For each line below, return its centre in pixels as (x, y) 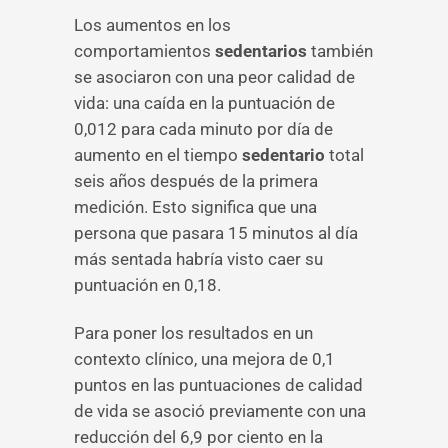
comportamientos (144, 51)
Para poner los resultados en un (193, 333)
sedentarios (261, 51)
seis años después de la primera (196, 181)
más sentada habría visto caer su (198, 259)
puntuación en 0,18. (147, 285)
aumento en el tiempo (158, 155)
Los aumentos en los (152, 25)
